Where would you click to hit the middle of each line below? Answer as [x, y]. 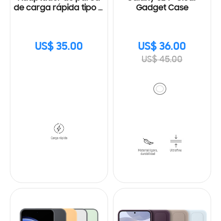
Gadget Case [162, 8]
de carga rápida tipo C [59, 8]
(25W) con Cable [59, 18]
